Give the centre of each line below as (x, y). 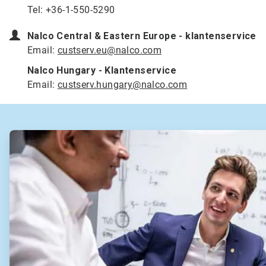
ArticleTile (27, 135)
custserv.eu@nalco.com (110, 50)
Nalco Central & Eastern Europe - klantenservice (142, 36)
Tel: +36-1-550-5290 (71, 10)
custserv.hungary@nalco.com (122, 85)
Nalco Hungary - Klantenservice (102, 71)
